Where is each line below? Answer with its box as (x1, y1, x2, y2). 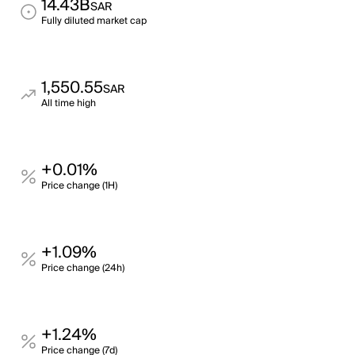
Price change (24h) (41, 260, 124, 277)
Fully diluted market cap (41, 13, 147, 29)
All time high (41, 95, 96, 112)
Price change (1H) (41, 177, 117, 194)
